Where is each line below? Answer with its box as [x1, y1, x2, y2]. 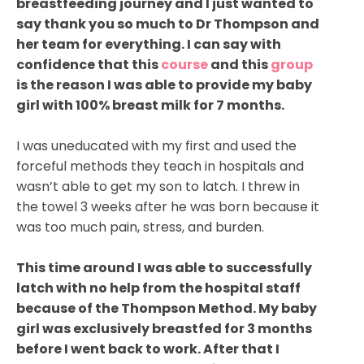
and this [208, 54, 271, 74]
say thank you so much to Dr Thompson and [16, 14, 319, 33]
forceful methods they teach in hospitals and [16, 156, 304, 175]
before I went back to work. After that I [16, 339, 279, 358]
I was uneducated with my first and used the [16, 136, 297, 155]
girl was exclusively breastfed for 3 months [16, 318, 312, 338]
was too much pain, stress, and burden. [16, 217, 264, 236]
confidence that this [16, 54, 161, 74]
